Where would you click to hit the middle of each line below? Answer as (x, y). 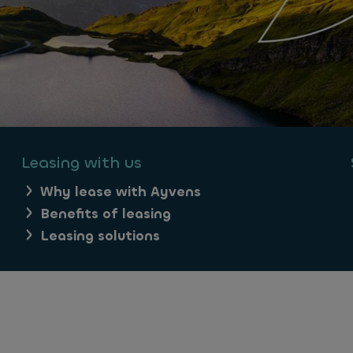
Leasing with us (82, 163)
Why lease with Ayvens (121, 192)
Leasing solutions (100, 236)
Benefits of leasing (106, 214)
